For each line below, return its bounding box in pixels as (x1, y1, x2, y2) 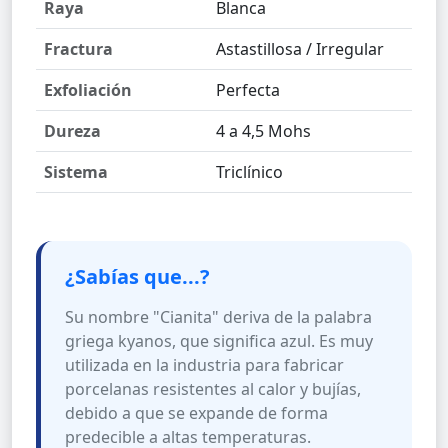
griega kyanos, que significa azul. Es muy (65, 330, 373, 353)
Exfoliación (44, 79, 132, 102)
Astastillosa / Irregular (216, 38, 384, 61)
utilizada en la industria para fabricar (65, 354, 344, 377)
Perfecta (216, 79, 280, 102)
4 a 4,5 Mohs (216, 120, 311, 143)
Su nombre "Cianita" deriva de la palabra (65, 306, 372, 329)
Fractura (44, 38, 113, 61)
